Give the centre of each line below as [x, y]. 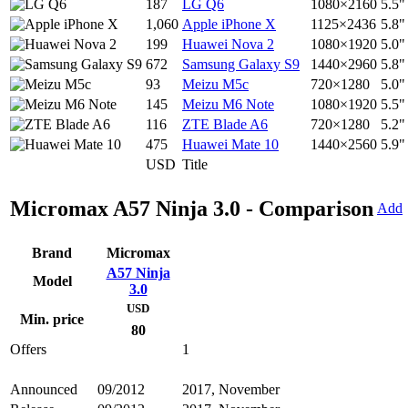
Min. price [52, 320]
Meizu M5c [215, 85]
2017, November [231, 390]
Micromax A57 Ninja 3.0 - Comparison [192, 209]
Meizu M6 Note [228, 105]
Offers [28, 350]
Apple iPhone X [229, 25]
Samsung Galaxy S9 [241, 65]
